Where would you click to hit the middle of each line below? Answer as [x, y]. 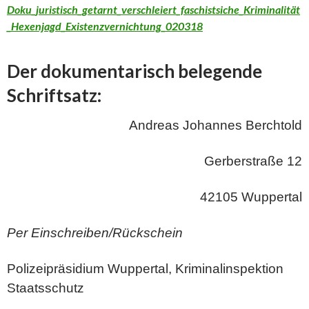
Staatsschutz [46, 288]
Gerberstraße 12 [253, 161]
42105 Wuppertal [251, 197]
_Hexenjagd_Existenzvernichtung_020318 [105, 26]
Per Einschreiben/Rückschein [95, 233]
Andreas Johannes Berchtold [216, 125]
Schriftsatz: [54, 95]
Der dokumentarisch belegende [134, 71]
